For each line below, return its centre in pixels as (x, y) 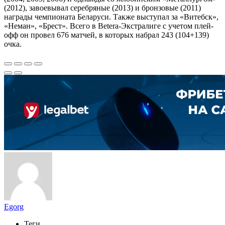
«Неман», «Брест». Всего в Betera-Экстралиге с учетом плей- (109, 26)
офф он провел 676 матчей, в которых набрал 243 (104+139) (106, 35)
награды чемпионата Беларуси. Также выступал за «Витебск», (111, 17)
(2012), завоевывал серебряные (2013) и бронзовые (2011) (102, 8)
